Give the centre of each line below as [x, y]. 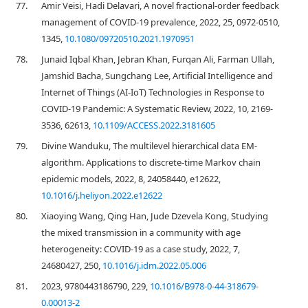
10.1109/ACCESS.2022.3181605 [154, 125]
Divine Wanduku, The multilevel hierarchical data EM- [149, 146]
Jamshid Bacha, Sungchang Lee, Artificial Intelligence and [157, 76]
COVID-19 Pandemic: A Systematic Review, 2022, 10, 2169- [157, 109]
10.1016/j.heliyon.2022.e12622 [102, 195]
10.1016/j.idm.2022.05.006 [154, 265]
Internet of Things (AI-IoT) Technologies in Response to [153, 92]
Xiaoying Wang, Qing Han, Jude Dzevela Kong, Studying [155, 216]
